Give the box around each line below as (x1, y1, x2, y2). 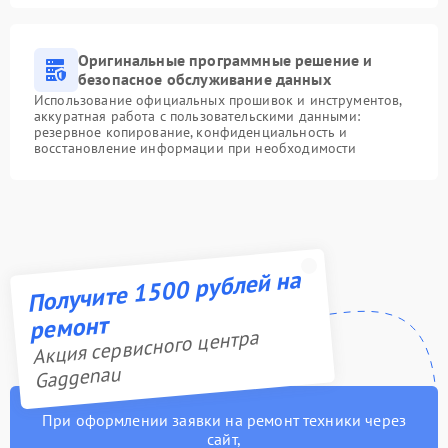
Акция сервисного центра (30, 324, 260, 371)
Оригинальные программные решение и (78, 50, 373, 71)
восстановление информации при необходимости (34, 139, 357, 158)
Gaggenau (32, 360, 123, 395)
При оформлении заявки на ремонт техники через (41, 410, 407, 431)
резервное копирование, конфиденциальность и (34, 123, 348, 142)
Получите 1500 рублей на (25, 263, 302, 319)
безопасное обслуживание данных (78, 69, 331, 90)
